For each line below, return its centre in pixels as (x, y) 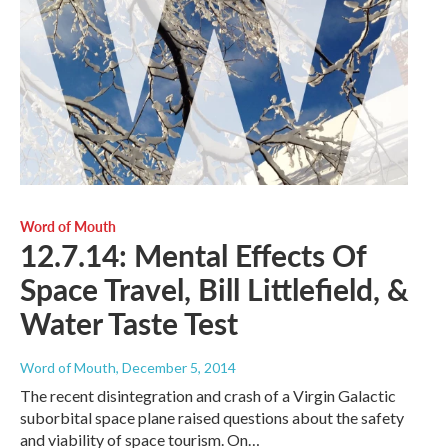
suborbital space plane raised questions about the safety (212, 418)
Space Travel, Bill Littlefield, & (214, 289)
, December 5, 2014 (176, 368)
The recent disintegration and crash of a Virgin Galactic (208, 396)
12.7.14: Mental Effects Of (193, 255)
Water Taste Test (129, 323)
